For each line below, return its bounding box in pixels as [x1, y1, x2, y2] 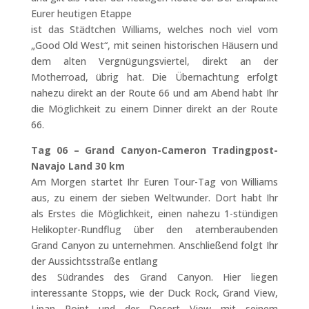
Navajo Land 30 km [30, 159, 125, 172]
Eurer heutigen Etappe [30, 7, 132, 20]
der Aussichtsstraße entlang [30, 255, 158, 268]
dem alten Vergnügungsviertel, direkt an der [30, 54, 279, 68]
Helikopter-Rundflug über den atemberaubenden [30, 223, 279, 236]
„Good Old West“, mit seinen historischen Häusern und [30, 39, 279, 52]
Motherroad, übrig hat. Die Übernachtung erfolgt [30, 70, 279, 83]
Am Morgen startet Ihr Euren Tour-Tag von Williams [30, 175, 279, 188]
